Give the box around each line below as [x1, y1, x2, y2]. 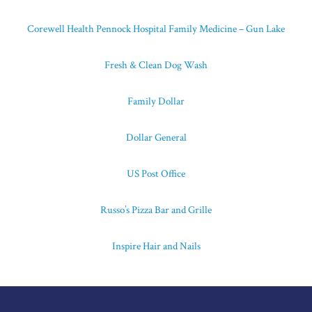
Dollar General [125, 131, 187, 145]
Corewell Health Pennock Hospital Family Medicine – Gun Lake [27, 22, 285, 36]
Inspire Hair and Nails [111, 240, 201, 253]
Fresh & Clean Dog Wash [104, 58, 208, 72]
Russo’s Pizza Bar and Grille [100, 203, 212, 217]
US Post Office [127, 167, 185, 181]
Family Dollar [127, 95, 185, 109]
